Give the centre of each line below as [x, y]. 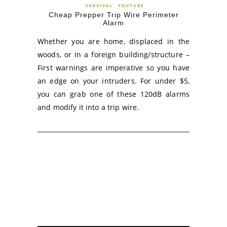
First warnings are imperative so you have [113, 68]
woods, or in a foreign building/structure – [113, 54]
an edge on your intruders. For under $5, [113, 81]
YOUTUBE [131, 5]
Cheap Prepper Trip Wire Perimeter [113, 15]
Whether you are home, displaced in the [113, 41]
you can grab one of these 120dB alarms [113, 94]
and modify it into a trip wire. [88, 107]
